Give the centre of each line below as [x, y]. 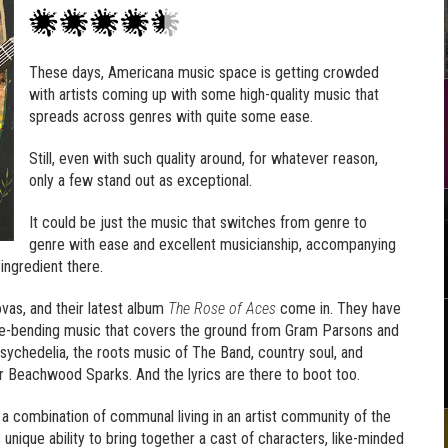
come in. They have [338, 308]
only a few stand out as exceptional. [140, 180]
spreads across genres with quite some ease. [171, 116]
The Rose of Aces [222, 308]
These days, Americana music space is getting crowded [204, 72]
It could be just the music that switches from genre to [198, 222]
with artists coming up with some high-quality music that [204, 94]
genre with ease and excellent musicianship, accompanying [212, 244]
